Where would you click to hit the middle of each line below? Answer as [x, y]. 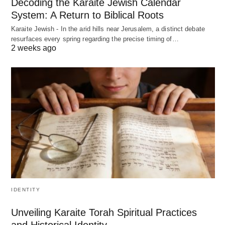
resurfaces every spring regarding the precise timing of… [95, 39]
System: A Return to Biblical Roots [87, 15]
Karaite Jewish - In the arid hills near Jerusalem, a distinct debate [108, 29]
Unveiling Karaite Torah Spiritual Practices [104, 212]
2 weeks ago [34, 48]
